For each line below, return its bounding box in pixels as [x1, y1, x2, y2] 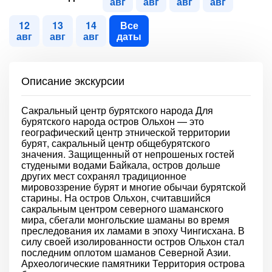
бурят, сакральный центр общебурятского [21, 136, 210, 150]
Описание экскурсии [21, 72, 124, 88]
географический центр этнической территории [21, 125, 230, 139]
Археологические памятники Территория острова [21, 256, 245, 270]
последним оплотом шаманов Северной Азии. [21, 245, 231, 259]
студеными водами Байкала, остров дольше [21, 158, 220, 172]
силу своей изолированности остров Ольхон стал [21, 234, 244, 248]
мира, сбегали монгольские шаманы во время [21, 212, 229, 226]
